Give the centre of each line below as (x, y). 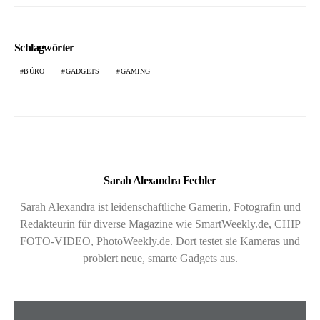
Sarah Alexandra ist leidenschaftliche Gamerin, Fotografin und (160, 207)
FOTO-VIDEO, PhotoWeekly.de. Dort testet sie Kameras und (160, 241)
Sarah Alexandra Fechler (160, 181)
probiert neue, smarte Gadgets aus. (160, 259)
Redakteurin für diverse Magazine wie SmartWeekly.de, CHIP (160, 224)
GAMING (135, 71)
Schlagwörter (44, 48)
